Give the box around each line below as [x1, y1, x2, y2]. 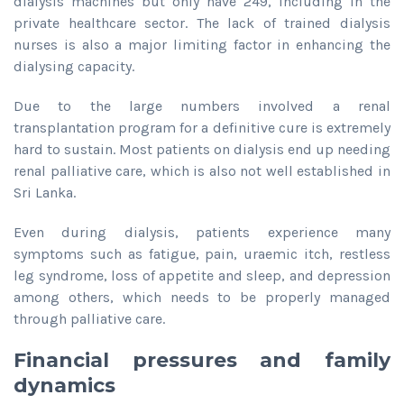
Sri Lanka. [14, 183, 76, 201]
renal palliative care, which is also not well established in [14, 161, 390, 179]
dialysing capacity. [14, 57, 134, 75]
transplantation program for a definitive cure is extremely [14, 118, 390, 136]
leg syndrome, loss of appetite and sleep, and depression [14, 266, 390, 284]
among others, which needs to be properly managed [14, 288, 390, 306]
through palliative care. [14, 309, 165, 327]
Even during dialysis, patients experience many [14, 223, 390, 241]
